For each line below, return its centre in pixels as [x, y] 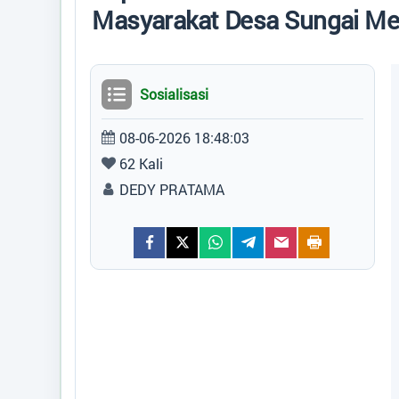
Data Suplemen [81, 114]
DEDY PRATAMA [172, 189]
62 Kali [142, 163]
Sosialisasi [175, 94]
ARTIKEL [60, 60]
